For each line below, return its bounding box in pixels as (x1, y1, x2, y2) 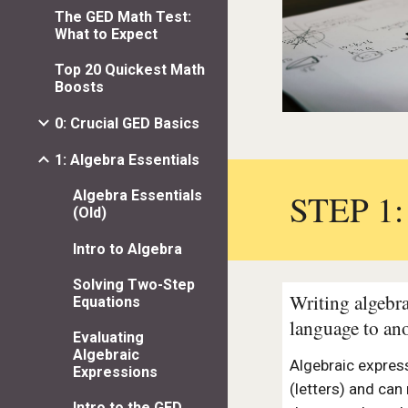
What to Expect (55, 25, 158, 43)
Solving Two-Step (73, 276, 195, 294)
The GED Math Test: (55, 7, 191, 25)
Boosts (55, 77, 104, 96)
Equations (73, 293, 140, 311)
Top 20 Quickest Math (55, 60, 205, 78)
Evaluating (73, 329, 144, 347)
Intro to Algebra (73, 240, 182, 259)
